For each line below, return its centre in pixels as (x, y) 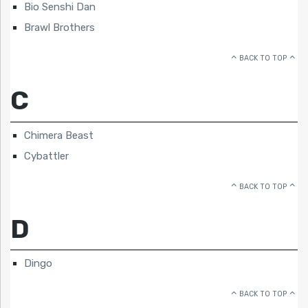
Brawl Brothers (59, 28)
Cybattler (46, 156)
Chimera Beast (59, 135)
